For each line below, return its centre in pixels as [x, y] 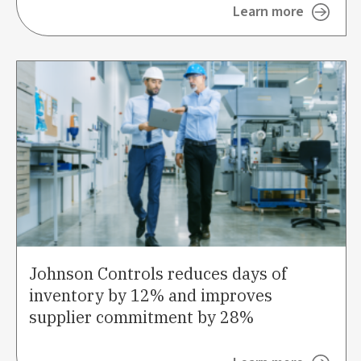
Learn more [268, 12]
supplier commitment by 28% [141, 317]
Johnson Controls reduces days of [158, 273]
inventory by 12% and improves [151, 295]
